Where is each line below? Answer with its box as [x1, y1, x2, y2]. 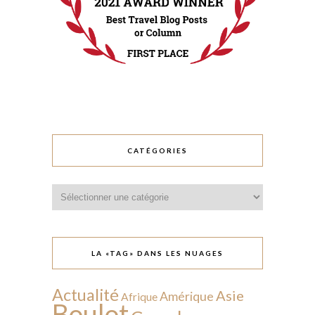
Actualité [52, 284, 119, 304]
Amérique [160, 288, 214, 304]
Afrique [121, 290, 157, 303]
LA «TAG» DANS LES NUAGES [91, 248, 224, 257]
